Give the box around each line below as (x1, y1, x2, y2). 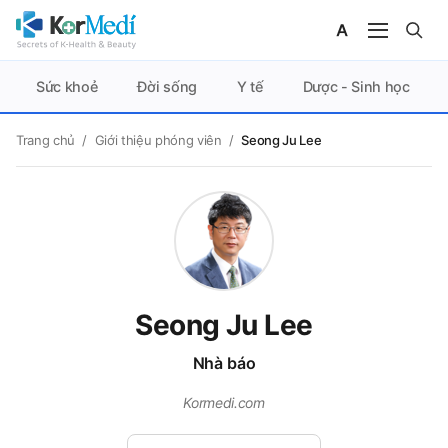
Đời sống (137, 78, 197, 95)
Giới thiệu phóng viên (94, 132, 222, 148)
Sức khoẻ (36, 78, 98, 95)
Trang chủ (16, 132, 76, 148)
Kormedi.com (183, 394, 265, 411)
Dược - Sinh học (302, 78, 410, 95)
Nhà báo (192, 353, 256, 373)
